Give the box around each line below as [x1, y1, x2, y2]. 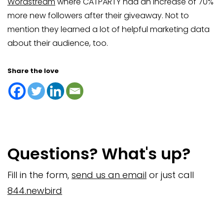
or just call [147, 169, 194, 182]
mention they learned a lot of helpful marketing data [7, 24, 210, 36]
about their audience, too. [7, 37, 108, 49]
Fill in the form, [7, 169, 72, 182]
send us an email [72, 169, 147, 182]
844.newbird [7, 184, 62, 197]
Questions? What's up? [7, 143, 190, 165]
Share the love [7, 66, 59, 76]
